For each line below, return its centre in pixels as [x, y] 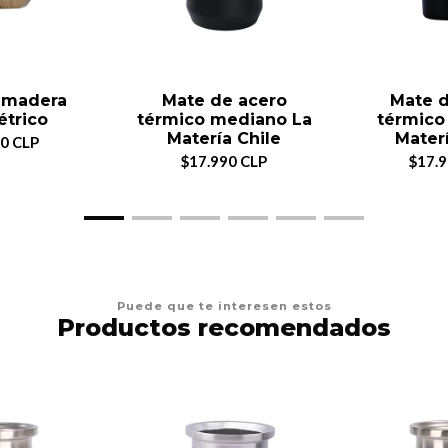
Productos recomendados [224, 327]
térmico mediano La [224, 119]
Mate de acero [224, 100]
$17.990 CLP [224, 160]
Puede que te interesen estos [224, 305]
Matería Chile [224, 138]
